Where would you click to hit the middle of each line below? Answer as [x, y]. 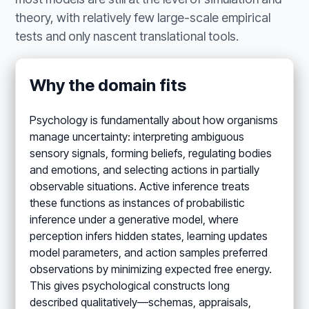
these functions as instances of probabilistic [138, 202]
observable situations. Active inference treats [140, 186]
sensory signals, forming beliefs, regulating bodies [151, 153]
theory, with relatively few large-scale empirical [143, 18]
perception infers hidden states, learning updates [149, 236]
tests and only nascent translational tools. [127, 37]
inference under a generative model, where [134, 219]
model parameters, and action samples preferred [149, 252]
